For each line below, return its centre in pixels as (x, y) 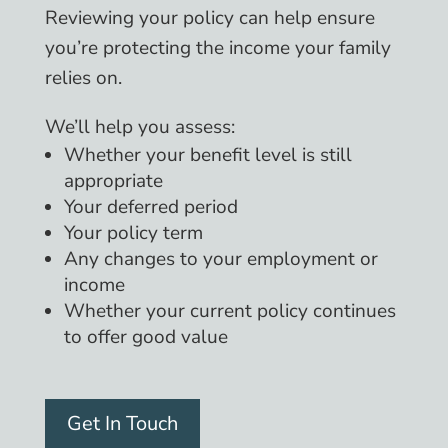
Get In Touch (122, 424)
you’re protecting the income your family (217, 48)
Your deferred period (150, 207)
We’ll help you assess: (139, 127)
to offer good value (145, 337)
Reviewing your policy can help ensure (209, 18)
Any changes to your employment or (220, 259)
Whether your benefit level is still (207, 155)
